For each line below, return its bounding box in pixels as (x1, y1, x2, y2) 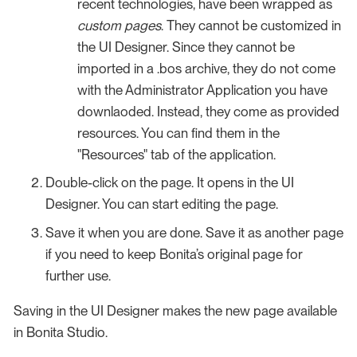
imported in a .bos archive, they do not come (77, 60, 335, 76)
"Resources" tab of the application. (77, 146, 276, 163)
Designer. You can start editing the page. (45, 196, 278, 213)
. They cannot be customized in (161, 17, 341, 33)
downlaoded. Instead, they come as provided (77, 103, 339, 120)
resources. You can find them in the (77, 124, 280, 141)
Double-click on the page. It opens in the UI (45, 175, 294, 191)
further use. (45, 267, 111, 284)
